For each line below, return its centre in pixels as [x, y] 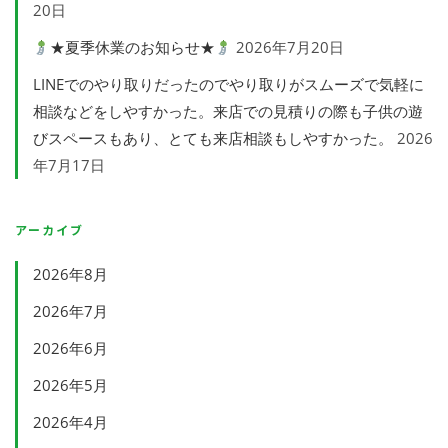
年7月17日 [69, 165]
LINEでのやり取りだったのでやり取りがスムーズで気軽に [228, 84]
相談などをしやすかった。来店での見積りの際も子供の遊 [228, 111]
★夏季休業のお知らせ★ [133, 47]
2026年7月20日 [290, 47]
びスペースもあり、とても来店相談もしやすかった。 [213, 138]
